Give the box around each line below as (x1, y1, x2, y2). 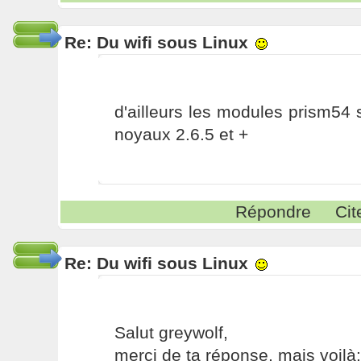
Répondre (235, 202, 312, 221)
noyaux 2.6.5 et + (114, 125, 248, 143)
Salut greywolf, (114, 323, 228, 342)
